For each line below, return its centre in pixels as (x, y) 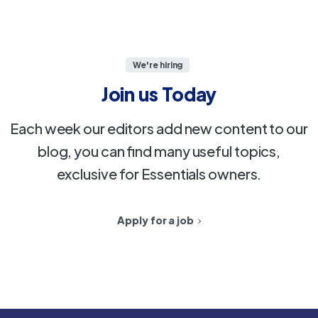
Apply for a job (155, 220)
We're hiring (158, 65)
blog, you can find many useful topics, (159, 151)
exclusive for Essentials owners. (159, 174)
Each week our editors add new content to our (159, 128)
